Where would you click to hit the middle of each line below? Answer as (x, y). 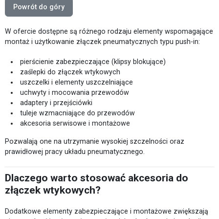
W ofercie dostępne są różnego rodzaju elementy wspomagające (109, 31)
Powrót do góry (39, 7)
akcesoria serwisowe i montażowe (75, 123)
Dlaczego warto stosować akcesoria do (97, 178)
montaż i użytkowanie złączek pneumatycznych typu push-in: (102, 41)
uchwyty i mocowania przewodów (75, 92)
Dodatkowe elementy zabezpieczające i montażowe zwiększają (107, 211)
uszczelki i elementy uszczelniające (77, 82)
